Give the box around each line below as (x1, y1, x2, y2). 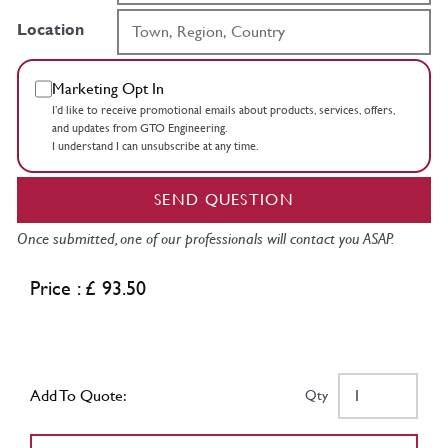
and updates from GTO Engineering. (51, 120, 228, 135)
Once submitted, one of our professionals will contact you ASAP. (17, 228, 394, 248)
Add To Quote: (30, 385, 127, 405)
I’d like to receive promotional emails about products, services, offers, (51, 102, 395, 117)
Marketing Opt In (51, 78, 164, 98)
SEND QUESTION (154, 189, 294, 209)
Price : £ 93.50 (30, 275, 146, 300)
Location (17, 19, 84, 39)
